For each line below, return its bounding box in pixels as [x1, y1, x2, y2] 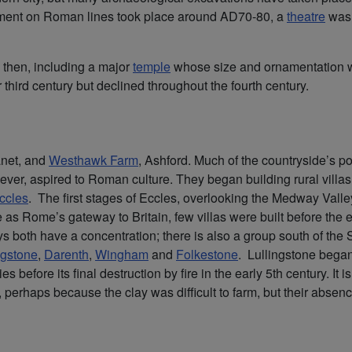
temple [133, 57, 170, 75]
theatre [287, 6, 325, 25]
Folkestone [176, 244, 238, 263]
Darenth [44, 244, 89, 263]
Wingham [95, 244, 148, 263]
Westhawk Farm [49, 150, 138, 169]
